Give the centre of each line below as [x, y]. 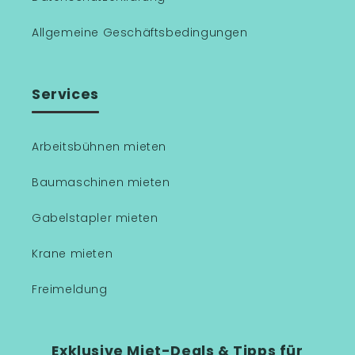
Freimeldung [70, 289]
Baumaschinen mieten [101, 182]
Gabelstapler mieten [95, 218]
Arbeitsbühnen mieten [99, 147]
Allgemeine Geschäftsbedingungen [140, 32]
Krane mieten [73, 254]
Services [65, 94]
